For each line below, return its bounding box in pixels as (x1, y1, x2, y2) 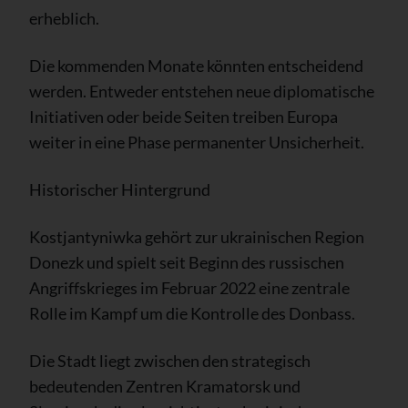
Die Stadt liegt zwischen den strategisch (29, 350, 311, 371)
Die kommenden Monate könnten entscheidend (29, 55, 363, 76)
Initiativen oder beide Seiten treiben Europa (29, 106, 338, 127)
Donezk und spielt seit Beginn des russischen (29, 251, 344, 272)
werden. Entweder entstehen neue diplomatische (29, 80, 374, 101)
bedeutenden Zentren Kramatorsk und (29, 375, 301, 396)
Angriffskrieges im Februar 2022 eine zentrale (29, 277, 350, 298)
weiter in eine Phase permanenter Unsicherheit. (29, 131, 364, 152)
